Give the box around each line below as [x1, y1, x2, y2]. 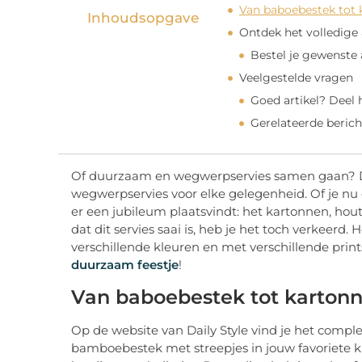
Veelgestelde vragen [239, 70, 353, 86]
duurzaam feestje [71, 257, 179, 273]
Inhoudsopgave [87, 10, 199, 27]
